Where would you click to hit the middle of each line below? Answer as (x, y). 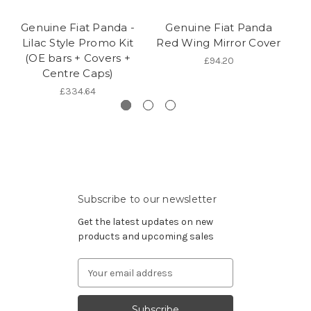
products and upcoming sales (146, 237)
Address (96, 280)
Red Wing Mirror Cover (219, 43)
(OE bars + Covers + (78, 58)
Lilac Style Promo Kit (78, 43)
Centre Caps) (78, 74)
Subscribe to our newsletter (147, 200)
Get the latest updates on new (145, 222)
